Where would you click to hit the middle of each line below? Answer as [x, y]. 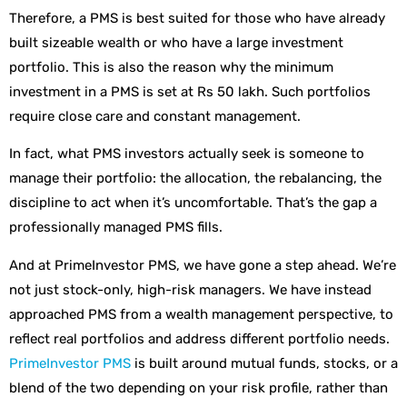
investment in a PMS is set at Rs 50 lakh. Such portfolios [190, 91]
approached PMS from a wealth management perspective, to [201, 314]
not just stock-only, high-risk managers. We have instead [190, 289]
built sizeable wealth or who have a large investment [176, 42]
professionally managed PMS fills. [118, 228]
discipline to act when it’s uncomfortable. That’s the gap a [193, 203]
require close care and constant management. [155, 116]
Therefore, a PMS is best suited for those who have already [197, 18]
